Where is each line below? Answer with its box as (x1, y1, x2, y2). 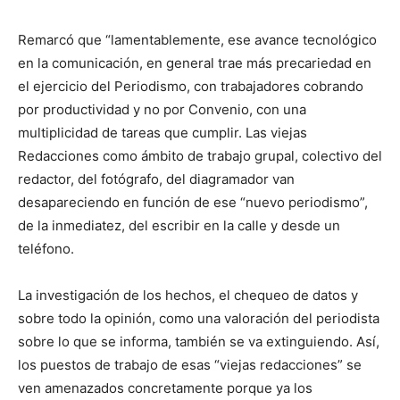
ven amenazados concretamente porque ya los (18, 379, 312, 396)
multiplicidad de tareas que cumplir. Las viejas (18, 124, 307, 141)
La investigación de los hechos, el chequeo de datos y (18, 287, 358, 304)
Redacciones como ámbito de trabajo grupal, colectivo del (18, 147, 382, 164)
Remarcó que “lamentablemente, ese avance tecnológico (18, 31, 377, 48)
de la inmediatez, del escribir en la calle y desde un (18, 217, 340, 234)
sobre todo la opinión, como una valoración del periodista (18, 310, 379, 327)
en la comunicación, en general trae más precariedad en (18, 54, 371, 71)
